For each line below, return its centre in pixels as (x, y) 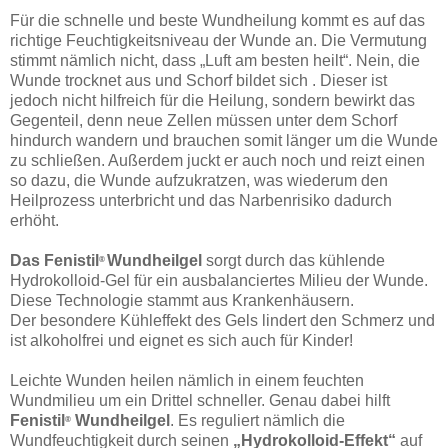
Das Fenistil (54, 260)
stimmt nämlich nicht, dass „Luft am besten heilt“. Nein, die (215, 60)
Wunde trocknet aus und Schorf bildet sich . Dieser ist (198, 80)
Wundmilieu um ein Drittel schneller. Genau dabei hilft (200, 400)
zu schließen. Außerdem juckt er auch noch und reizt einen (217, 160)
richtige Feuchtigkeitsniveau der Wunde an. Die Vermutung (218, 40)
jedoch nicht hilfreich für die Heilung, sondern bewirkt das (212, 100)
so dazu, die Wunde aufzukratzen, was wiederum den (199, 180)
